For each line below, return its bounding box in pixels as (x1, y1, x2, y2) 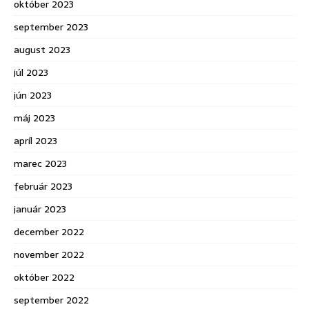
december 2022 (14, 223, 84, 239)
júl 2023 (14, 64, 48, 80)
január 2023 (14, 201, 66, 217)
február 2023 (14, 178, 72, 194)
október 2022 (14, 269, 74, 285)
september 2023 (14, 19, 88, 34)
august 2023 (14, 41, 70, 57)
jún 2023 (14, 87, 52, 103)
